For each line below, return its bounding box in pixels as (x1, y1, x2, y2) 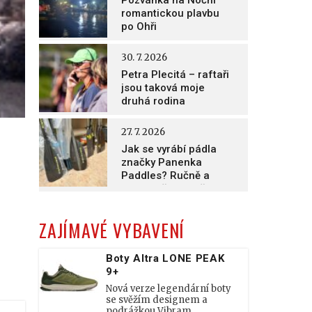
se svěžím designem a (106, 294, 208, 306)
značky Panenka (121, 156, 202, 169)
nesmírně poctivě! (121, 182, 208, 195)
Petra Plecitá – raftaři (121, 68, 229, 81)
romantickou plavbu (121, 7, 219, 19)
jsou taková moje (121, 81, 205, 94)
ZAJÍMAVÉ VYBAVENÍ (39, 217, 185, 244)
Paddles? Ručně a (121, 169, 210, 182)
